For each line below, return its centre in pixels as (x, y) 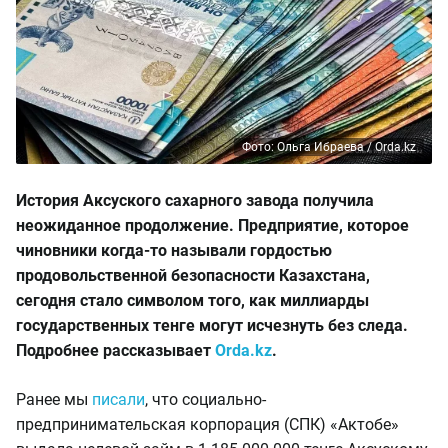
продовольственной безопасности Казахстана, (193, 275)
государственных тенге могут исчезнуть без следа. (212, 325)
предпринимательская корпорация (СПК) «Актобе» (207, 424)
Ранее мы (54, 399)
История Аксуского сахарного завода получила (195, 200)
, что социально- (205, 399)
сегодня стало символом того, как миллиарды (192, 300)
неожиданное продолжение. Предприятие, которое (212, 225)
